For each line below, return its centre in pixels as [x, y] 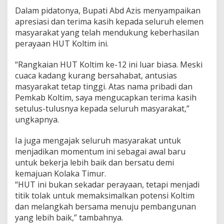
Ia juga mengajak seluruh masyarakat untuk [98, 140]
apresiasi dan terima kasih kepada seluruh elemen [109, 21]
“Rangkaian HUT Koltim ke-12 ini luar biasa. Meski [109, 64]
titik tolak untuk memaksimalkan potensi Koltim [105, 195]
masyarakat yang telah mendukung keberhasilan [107, 32]
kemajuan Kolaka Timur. [60, 173]
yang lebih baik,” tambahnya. [69, 217]
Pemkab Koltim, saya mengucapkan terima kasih [106, 97]
